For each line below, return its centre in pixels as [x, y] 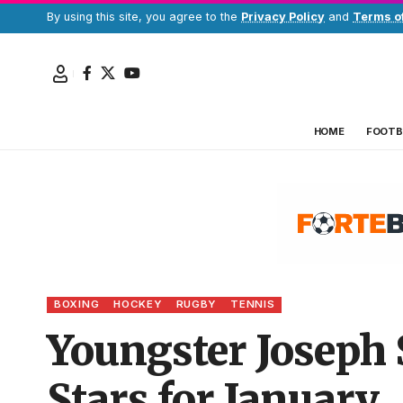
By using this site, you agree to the [144, 17]
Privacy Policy [283, 17]
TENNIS [253, 304]
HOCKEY [138, 304]
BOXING [77, 304]
